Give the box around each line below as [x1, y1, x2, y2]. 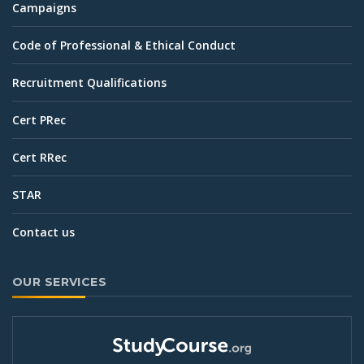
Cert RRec [12, 149, 67, 165]
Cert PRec [12, 111, 66, 128]
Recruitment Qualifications [12, 74, 167, 90]
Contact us [12, 223, 75, 240]
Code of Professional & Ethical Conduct [12, 37, 236, 53]
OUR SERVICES [12, 274, 107, 289]
